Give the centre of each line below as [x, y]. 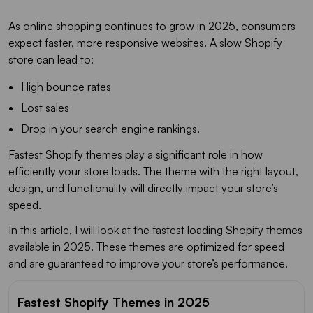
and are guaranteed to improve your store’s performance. [148, 263]
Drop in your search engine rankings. [112, 128]
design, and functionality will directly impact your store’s [143, 188]
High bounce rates [66, 86]
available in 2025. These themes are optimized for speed [146, 246]
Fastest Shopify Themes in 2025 [114, 301]
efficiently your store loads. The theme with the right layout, [153, 171]
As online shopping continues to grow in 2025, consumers [152, 26]
